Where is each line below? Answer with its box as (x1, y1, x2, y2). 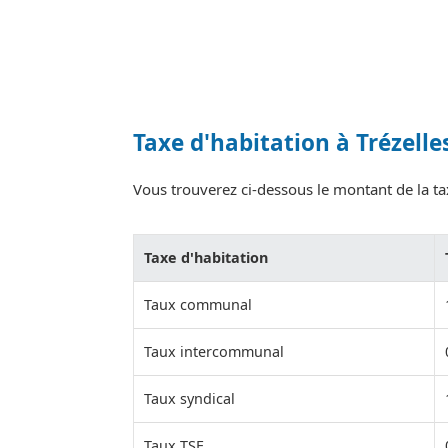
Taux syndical (144, 389, 235, 409)
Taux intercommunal (144, 342, 284, 362)
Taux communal (144, 295, 252, 315)
